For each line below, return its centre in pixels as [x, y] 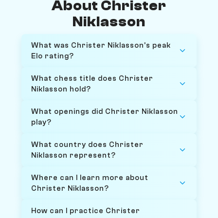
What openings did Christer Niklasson [105, 111]
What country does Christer [87, 144]
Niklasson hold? [61, 89]
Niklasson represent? [73, 155]
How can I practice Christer [86, 210]
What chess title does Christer [92, 78]
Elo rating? [53, 56]
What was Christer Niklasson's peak [101, 45]
